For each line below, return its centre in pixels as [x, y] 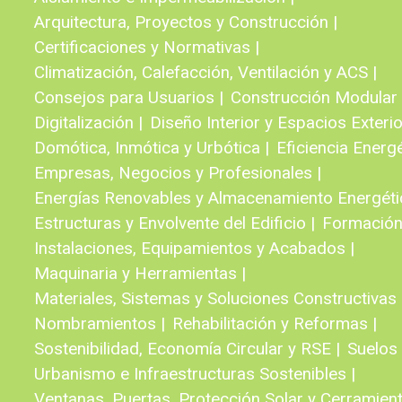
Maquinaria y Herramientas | [140, 273]
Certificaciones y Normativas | [147, 47]
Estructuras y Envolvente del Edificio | [175, 223]
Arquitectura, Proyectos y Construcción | [186, 22]
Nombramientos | [100, 323]
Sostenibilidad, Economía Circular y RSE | [187, 349]
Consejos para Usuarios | [129, 97]
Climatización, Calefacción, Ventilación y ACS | [205, 72]
